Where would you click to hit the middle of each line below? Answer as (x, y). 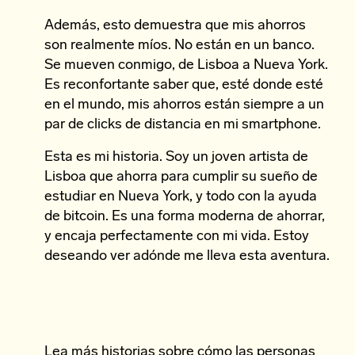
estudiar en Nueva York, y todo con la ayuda (181, 197)
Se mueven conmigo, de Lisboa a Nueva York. (186, 65)
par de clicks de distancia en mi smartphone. (183, 125)
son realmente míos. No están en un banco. (179, 46)
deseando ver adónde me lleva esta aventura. (187, 256)
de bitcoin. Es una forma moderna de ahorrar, (185, 217)
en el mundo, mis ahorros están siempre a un (184, 105)
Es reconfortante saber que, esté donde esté (184, 85)
